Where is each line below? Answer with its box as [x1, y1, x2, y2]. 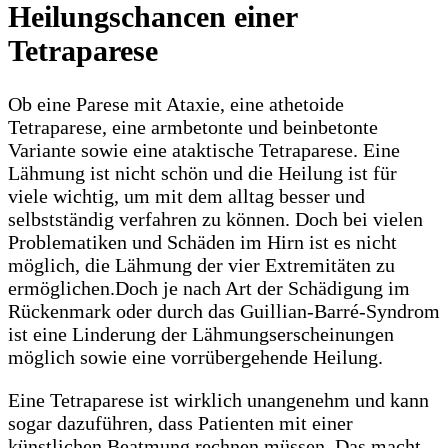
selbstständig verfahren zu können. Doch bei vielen [8, 208, 423, 231]
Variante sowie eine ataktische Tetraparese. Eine [8, 139, 400, 162]
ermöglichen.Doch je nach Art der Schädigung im [8, 277, 410, 300]
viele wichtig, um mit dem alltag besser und [8, 185, 365, 208]
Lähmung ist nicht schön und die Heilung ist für [8, 162, 397, 185]
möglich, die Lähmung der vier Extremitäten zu [8, 254, 395, 277]
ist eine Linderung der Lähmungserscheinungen [8, 323, 394, 346]
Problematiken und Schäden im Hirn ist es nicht [8, 231, 397, 254]
